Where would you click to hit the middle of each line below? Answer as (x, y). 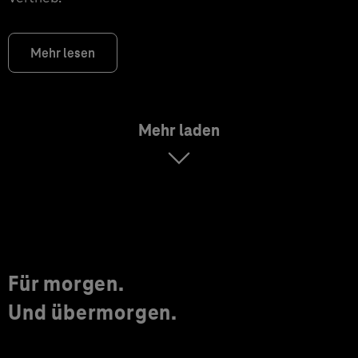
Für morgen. (66, 284)
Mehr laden (179, 130)
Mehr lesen (63, 53)
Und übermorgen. (93, 312)
